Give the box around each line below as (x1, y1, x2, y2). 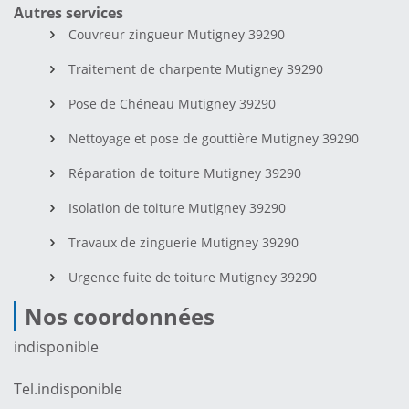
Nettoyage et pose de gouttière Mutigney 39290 (68, 129, 359, 147)
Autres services (14, 2, 123, 23)
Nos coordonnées (25, 300, 215, 331)
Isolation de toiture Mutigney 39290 (68, 198, 286, 216)
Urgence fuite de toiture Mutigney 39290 (68, 267, 317, 286)
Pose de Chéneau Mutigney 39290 (68, 94, 276, 112)
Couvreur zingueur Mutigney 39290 (68, 25, 285, 43)
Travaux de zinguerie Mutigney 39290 (68, 233, 299, 251)
